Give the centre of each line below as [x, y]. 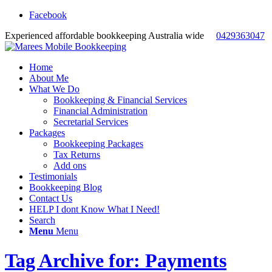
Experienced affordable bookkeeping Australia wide [110, 36]
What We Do [54, 89]
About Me [49, 78]
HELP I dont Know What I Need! [94, 209]
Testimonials [53, 176]
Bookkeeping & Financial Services [120, 100]
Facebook [48, 15]
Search [42, 220]
